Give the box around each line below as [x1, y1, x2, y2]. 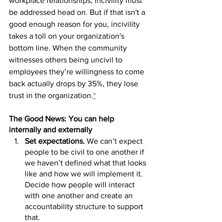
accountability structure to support [25, 202, 145, 211]
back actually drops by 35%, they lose [9, 79, 140, 88]
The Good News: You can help [9, 114, 116, 123]
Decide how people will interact [25, 180, 137, 189]
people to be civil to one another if [25, 148, 146, 156]
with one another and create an [25, 191, 135, 200]
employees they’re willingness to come [9, 67, 146, 76]
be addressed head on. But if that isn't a [9, 8, 147, 16]
